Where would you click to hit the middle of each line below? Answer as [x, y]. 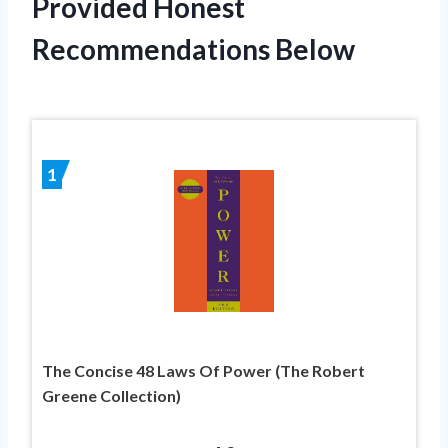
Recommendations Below [193, 48]
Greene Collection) [111, 396]
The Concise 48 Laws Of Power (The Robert [203, 371]
